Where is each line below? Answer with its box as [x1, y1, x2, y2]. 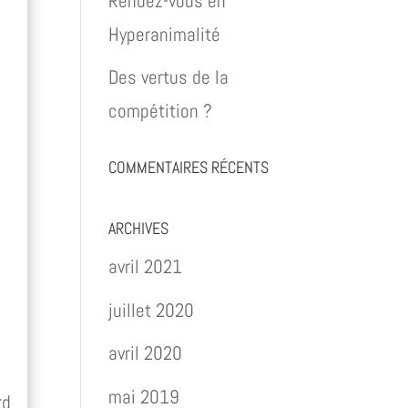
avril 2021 [108, 254, 183, 279]
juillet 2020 [108, 297, 195, 322]
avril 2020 [108, 341, 183, 365]
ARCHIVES [108, 218, 169, 239]
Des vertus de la [108, 65, 229, 89]
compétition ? [108, 98, 213, 123]
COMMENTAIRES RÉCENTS [108, 157, 270, 178]
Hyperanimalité [108, 21, 221, 46]
